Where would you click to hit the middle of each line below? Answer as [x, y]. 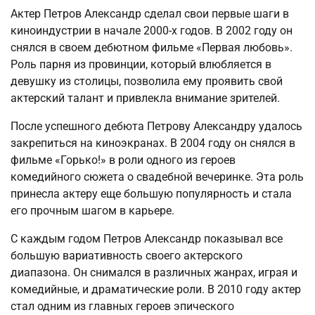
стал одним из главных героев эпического [122, 307]
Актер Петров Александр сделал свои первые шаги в [150, 14]
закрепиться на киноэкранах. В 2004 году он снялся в [153, 143]
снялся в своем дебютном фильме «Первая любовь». [152, 48]
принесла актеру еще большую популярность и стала [151, 194]
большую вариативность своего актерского [127, 256]
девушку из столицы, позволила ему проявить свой [147, 82]
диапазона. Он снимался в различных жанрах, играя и [154, 273]
